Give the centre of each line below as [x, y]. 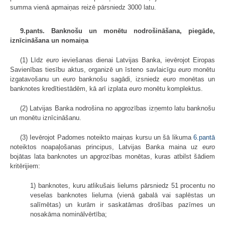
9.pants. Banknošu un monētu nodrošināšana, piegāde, [118, 31]
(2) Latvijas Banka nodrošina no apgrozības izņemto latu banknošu [118, 108]
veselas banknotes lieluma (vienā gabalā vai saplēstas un [123, 195]
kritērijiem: [25, 166]
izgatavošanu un [37, 79]
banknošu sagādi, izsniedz [119, 79]
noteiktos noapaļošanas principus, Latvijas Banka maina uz [106, 147]
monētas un [195, 79]
